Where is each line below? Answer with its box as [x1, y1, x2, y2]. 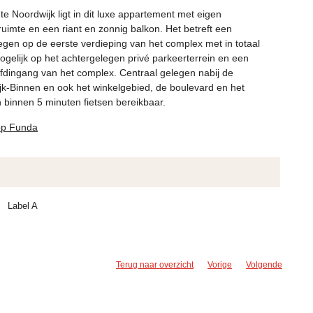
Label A [8, 200, 38, 211]
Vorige [208, 259, 232, 270]
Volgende [246, 259, 282, 270]
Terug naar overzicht [116, 259, 194, 270]
